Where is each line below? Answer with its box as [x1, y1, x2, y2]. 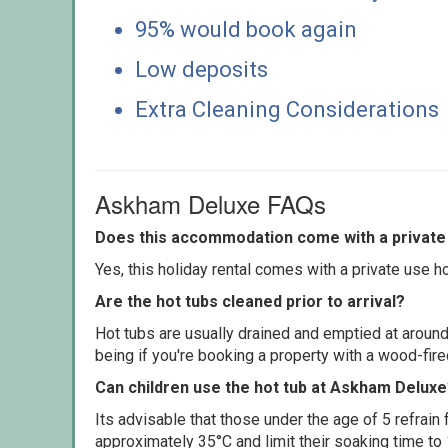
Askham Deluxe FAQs [95, 185, 326, 221]
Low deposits [135, 56, 268, 82]
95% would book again [135, 16, 357, 42]
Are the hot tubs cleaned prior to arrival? [95, 291, 405, 311]
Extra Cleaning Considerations [135, 96, 439, 122]
